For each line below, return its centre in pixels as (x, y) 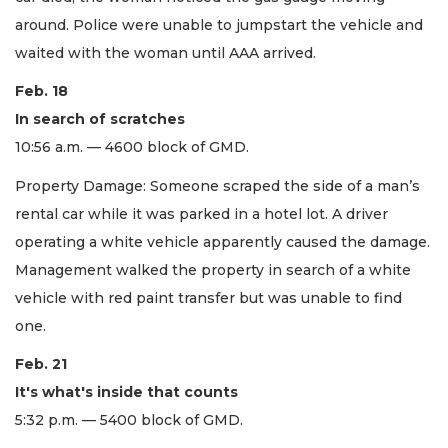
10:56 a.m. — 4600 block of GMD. (134, 147)
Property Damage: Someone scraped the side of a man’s (217, 185)
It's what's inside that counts (126, 392)
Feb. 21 (41, 364)
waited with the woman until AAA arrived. (165, 52)
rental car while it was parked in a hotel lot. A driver (201, 213)
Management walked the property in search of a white (213, 269)
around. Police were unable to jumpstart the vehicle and (219, 24)
